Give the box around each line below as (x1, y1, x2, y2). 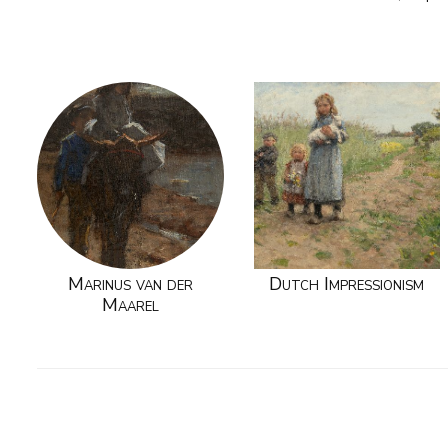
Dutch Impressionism (269, 272, 425, 297)
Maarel (101, 293, 159, 318)
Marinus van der (67, 272, 193, 297)
